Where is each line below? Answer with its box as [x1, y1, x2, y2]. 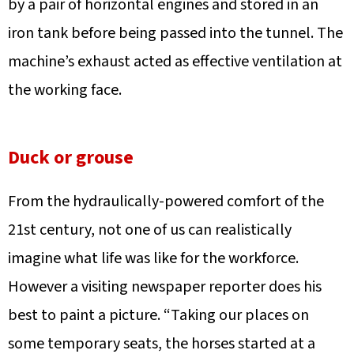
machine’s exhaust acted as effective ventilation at [8, 50, 342, 73]
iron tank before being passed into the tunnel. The [8, 21, 343, 44]
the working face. [8, 78, 122, 101]
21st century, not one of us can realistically [8, 218, 292, 241]
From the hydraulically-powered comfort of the [8, 190, 324, 213]
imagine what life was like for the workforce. [8, 247, 299, 269]
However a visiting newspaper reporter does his [8, 275, 322, 298]
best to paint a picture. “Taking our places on [8, 303, 309, 326]
